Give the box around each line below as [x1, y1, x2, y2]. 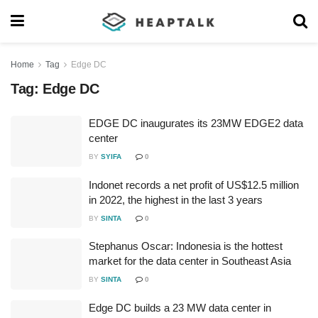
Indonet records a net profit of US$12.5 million [89, 178, 299, 191]
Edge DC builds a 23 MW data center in [89, 301, 271, 314]
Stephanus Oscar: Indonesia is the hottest [89, 240, 283, 252]
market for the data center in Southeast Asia [89, 255, 291, 267]
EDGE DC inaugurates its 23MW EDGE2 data [89, 117, 303, 129]
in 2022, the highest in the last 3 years [89, 193, 263, 206]
